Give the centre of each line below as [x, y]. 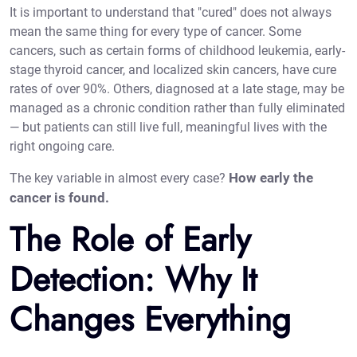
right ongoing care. [62, 147]
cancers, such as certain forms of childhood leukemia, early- [177, 51]
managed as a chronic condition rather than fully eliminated [177, 108]
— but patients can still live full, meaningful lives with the [168, 127]
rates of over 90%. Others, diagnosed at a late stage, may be [177, 89]
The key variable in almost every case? [119, 178]
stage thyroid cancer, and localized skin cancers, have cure [173, 70]
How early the [271, 178]
